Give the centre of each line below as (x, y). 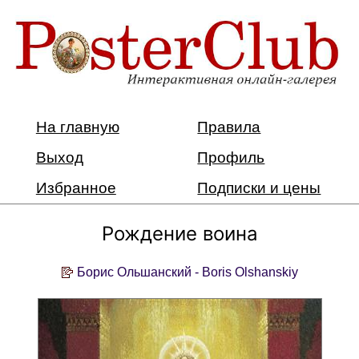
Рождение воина (179, 233)
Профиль (231, 157)
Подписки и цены (259, 188)
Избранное (76, 188)
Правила (229, 127)
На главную (77, 127)
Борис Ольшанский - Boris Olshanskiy (188, 272)
